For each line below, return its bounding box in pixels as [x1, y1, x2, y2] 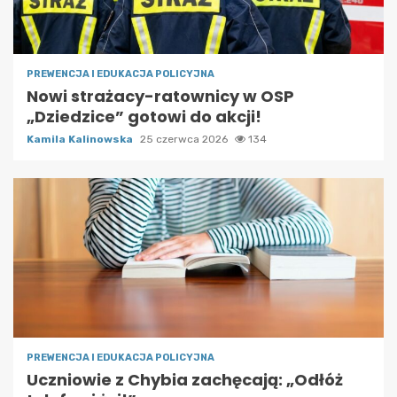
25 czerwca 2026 [140, 132, 230, 145]
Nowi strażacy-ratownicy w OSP [27, 84, 294, 107]
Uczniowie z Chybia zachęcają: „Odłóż [27, 368, 343, 391]
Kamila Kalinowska [27, 132, 136, 145]
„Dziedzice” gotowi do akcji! [27, 105, 261, 128]
